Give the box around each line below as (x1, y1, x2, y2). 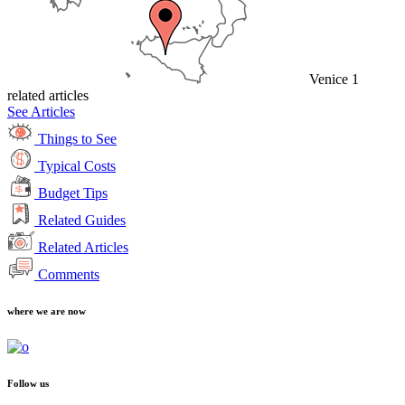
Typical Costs (38, 157, 116, 174)
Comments (38, 266, 99, 282)
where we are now (7, 305, 86, 316)
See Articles (7, 103, 75, 119)
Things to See (38, 130, 117, 146)
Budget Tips (38, 184, 108, 201)
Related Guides (38, 212, 126, 228)
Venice (309, 71, 348, 87)
